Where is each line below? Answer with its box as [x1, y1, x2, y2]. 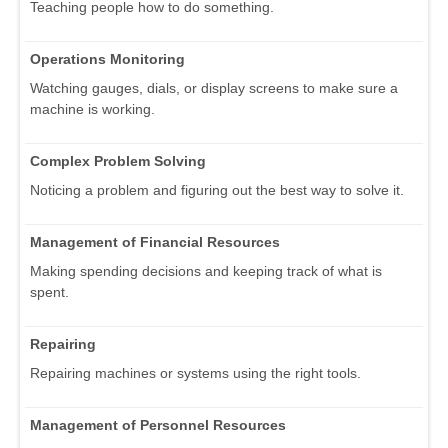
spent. [30, 284, 69, 301]
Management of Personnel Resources [30, 417, 286, 434]
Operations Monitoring [30, 51, 185, 68]
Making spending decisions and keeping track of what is [30, 263, 382, 280]
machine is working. [30, 101, 155, 118]
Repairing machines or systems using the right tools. [30, 365, 361, 382]
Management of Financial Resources [30, 234, 280, 251]
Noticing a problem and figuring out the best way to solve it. [30, 182, 404, 199]
